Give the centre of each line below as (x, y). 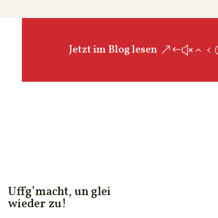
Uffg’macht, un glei (59, 192)
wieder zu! (37, 204)
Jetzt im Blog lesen (113, 50)
